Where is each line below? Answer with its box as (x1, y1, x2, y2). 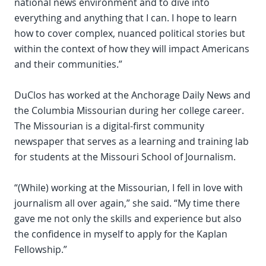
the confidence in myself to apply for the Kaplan (14, 227, 227, 241)
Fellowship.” (14, 243, 67, 256)
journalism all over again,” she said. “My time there (14, 197, 240, 210)
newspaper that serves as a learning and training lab (14, 135, 249, 148)
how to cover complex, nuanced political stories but (14, 27, 245, 40)
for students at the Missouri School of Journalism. (14, 150, 236, 164)
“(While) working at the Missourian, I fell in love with (14, 181, 243, 195)
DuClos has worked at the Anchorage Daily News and (14, 88, 251, 102)
